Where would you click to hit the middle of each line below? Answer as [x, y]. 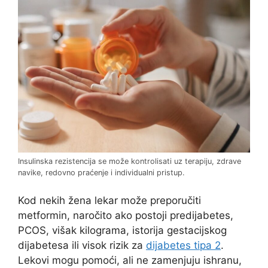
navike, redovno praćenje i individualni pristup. [101, 172]
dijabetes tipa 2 [183, 246]
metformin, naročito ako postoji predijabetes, [126, 216]
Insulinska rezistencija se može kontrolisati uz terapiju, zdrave [130, 161]
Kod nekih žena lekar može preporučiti [109, 201]
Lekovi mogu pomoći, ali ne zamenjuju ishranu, [130, 261]
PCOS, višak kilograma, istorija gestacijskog [122, 231]
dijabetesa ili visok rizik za [82, 246]
